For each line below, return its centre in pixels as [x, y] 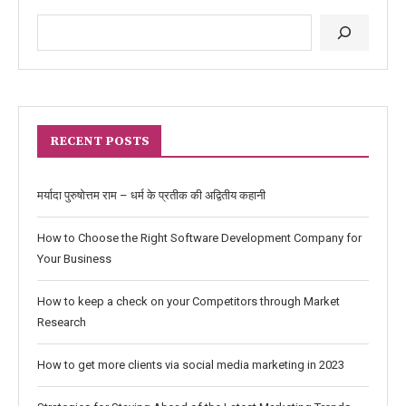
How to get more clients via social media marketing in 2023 [191, 365]
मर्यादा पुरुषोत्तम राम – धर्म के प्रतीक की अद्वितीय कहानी [151, 195]
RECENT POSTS [100, 141]
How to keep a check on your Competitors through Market [188, 301]
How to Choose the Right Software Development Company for [199, 238]
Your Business [74, 259]
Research [62, 322]
